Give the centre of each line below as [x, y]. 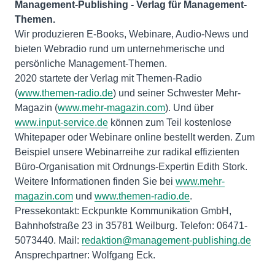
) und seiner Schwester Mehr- [177, 93]
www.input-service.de [61, 122]
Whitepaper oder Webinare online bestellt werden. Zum [135, 137]
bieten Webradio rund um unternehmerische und [120, 48]
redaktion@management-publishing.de [166, 240]
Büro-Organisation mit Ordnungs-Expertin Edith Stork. [131, 166]
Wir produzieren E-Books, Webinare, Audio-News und [132, 34]
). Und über [189, 107]
